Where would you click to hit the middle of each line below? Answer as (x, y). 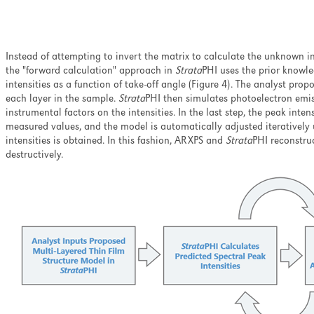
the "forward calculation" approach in (90, 71)
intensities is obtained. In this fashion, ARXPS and (116, 142)
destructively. (34, 156)
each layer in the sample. (62, 100)
